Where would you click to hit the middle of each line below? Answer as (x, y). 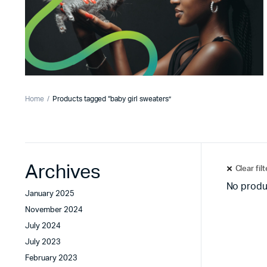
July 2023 (43, 242)
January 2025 (50, 194)
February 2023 (51, 258)
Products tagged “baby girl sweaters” (111, 99)
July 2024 (43, 226)
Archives (63, 172)
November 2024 (54, 210)
